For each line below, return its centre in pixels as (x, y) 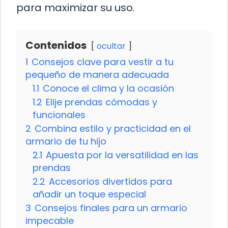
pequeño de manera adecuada (97, 75)
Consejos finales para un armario (111, 208)
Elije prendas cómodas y (102, 102)
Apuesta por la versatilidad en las (122, 155)
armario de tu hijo (66, 141)
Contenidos (56, 46)
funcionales (59, 115)
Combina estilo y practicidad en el (113, 129)
